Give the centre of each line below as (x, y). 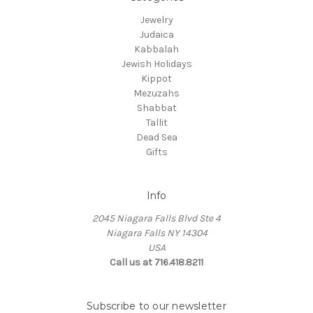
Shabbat (156, 108)
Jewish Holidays (156, 64)
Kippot (156, 79)
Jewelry (156, 20)
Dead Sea (156, 138)
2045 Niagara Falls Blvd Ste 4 (156, 219)
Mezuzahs (156, 94)
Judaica (156, 35)
